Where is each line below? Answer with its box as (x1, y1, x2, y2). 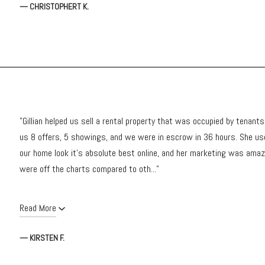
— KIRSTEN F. (20, 232, 64, 243)
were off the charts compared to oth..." (20, 162, 159, 175)
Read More (20, 201, 56, 214)
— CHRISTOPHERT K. (20, 1, 89, 12)
